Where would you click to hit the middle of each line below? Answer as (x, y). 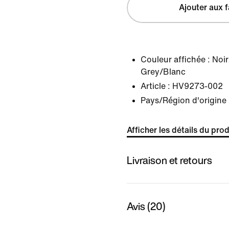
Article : (155, 86)
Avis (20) (146, 206)
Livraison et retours (169, 160)
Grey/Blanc (163, 72)
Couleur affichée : (175, 60)
